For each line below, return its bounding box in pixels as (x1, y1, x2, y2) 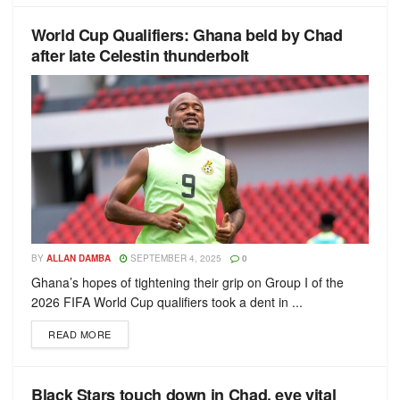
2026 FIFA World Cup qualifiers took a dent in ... (31, 293, 303, 311)
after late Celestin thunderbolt (31, 44, 249, 67)
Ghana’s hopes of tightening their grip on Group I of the (31, 273, 344, 291)
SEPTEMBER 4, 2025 (128, 252, 221, 264)
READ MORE (48, 327, 112, 341)
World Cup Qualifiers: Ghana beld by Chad (31, 23, 343, 46)
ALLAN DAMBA (46, 252, 111, 264)
